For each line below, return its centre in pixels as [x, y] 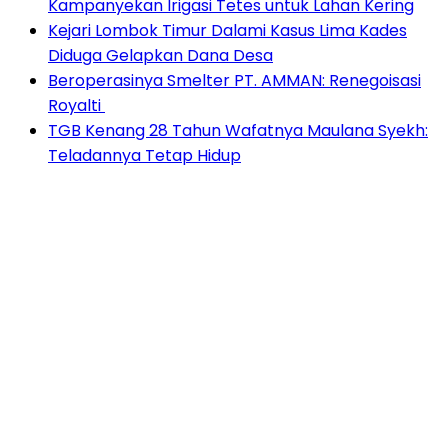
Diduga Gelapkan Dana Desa [160, 56]
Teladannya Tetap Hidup [144, 156]
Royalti [76, 106]
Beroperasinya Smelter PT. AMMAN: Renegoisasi [234, 81]
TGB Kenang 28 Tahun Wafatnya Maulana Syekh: [238, 131]
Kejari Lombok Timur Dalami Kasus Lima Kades [227, 31]
